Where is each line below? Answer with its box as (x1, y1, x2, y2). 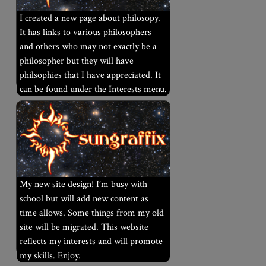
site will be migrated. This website (19, 220, 148, 233)
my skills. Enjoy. (19, 249, 81, 262)
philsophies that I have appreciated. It (19, 68, 161, 81)
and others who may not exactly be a (19, 40, 157, 53)
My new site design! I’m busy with (19, 178, 147, 191)
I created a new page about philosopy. (19, 11, 160, 24)
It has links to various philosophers (19, 26, 151, 39)
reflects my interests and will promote (19, 235, 163, 248)
